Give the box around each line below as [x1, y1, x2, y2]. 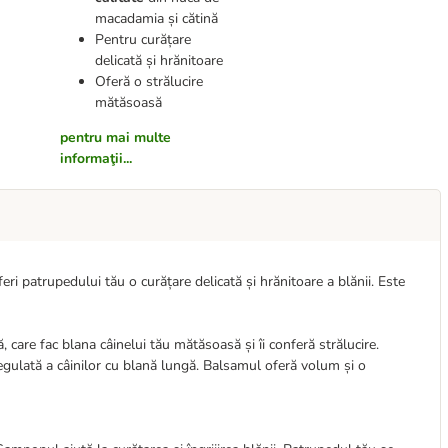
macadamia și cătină [94, 9, 218, 28]
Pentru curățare [94, 30, 191, 49]
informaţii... [59, 149, 132, 168]
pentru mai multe [59, 128, 171, 147]
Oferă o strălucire [94, 72, 203, 91]
